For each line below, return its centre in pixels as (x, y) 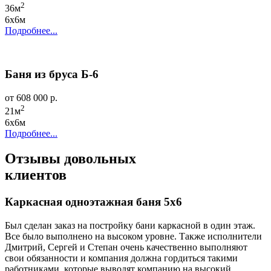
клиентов (36, 175)
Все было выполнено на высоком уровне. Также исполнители (133, 237)
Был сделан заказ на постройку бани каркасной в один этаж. (130, 226)
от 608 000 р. (31, 98)
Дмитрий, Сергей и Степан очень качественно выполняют (126, 247)
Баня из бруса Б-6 (52, 74)
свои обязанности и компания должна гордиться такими (121, 258)
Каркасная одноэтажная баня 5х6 (93, 202)
